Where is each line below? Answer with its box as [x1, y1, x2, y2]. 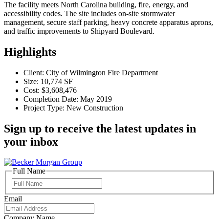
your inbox [4, 135, 58, 148]
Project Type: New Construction [23, 103, 123, 112]
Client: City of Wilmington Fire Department [23, 68, 158, 77]
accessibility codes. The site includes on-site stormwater [4, 9, 175, 18]
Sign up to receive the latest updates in [4, 122, 196, 135]
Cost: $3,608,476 [23, 86, 77, 94]
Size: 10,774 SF [23, 77, 73, 86]
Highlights [4, 45, 56, 58]
